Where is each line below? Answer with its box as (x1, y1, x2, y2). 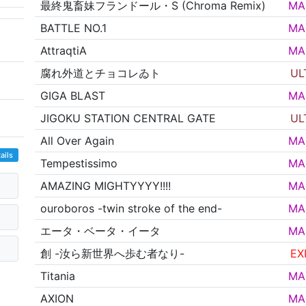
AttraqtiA (40, 44, 87, 58)
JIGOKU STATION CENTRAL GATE (40, 111, 217, 126)
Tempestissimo (40, 156, 118, 171)
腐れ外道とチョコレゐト (40, 66, 161, 81)
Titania (40, 269, 76, 283)
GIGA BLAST (40, 89, 106, 103)
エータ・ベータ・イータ (40, 224, 161, 238)
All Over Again (40, 134, 115, 148)
